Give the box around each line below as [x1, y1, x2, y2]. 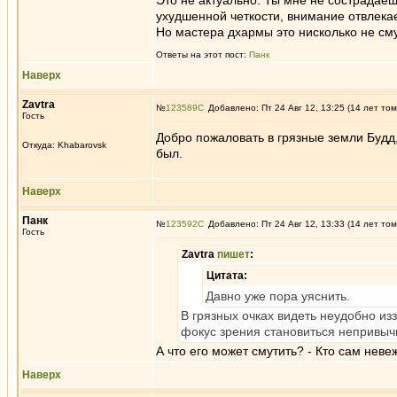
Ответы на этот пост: [156, 50, 249, 59]
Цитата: [206, 269, 247, 282]
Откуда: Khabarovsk [22, 140, 106, 150]
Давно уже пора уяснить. [206, 289, 350, 303]
